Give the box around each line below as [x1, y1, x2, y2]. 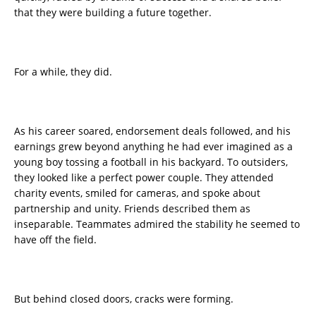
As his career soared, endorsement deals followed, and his [14, 124, 291, 138]
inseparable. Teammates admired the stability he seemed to [14, 217, 300, 231]
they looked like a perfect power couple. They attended [14, 171, 274, 185]
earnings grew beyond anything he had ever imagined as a [14, 140, 293, 154]
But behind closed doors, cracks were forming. [14, 292, 233, 306]
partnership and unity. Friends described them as [14, 202, 250, 216]
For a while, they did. [14, 65, 112, 79]
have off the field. [14, 233, 97, 247]
